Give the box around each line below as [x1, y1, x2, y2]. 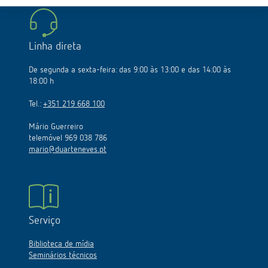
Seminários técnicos [29, 251, 97, 260]
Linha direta [29, 41, 81, 52]
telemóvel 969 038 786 [29, 134, 107, 142]
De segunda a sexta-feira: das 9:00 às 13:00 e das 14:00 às [29, 66, 231, 74]
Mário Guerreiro [29, 123, 83, 131]
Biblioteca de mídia [29, 240, 94, 248]
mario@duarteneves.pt [29, 145, 106, 154]
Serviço [29, 215, 60, 226]
